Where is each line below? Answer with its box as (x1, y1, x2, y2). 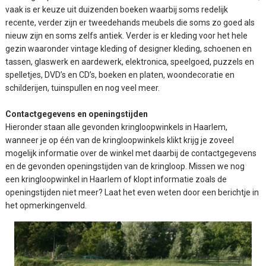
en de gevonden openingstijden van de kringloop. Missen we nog (5, 161, 245, 171)
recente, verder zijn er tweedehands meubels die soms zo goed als (5, 17, 255, 27)
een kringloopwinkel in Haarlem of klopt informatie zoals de (5, 174, 227, 184)
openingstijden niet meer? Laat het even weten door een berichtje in (5, 187, 259, 197)
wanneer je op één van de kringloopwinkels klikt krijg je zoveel (5, 135, 235, 145)
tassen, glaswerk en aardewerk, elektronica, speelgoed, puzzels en (5, 56, 255, 66)
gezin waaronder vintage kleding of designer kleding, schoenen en (5, 43, 252, 53)
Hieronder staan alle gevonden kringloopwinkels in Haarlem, (5, 122, 228, 132)
